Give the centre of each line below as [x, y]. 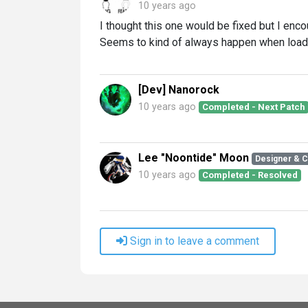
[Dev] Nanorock [179, 89]
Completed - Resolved [250, 175]
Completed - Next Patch [254, 107]
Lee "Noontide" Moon [194, 157]
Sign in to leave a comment [195, 241]
